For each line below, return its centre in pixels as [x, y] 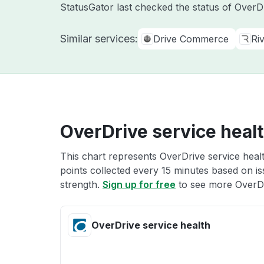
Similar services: [99, 39]
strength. [81, 184]
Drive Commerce [191, 39]
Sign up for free [139, 184]
